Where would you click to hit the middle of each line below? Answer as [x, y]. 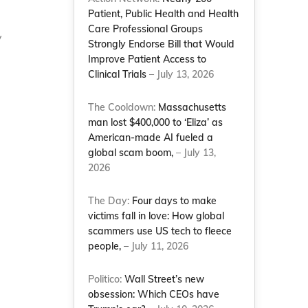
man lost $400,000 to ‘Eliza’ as [156, 122]
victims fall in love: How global [156, 216]
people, [105, 246]
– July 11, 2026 [155, 246]
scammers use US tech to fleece [160, 231]
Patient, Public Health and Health [164, 14]
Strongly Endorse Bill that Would [162, 44]
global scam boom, [131, 153]
